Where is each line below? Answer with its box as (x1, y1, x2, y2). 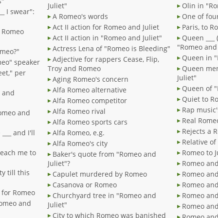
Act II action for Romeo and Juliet (53, 22, 159, 32)
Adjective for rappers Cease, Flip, (53, 54, 159, 64)
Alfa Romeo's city (53, 139, 108, 148)
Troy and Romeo (48, 64, 101, 73)
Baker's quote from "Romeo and (53, 149, 156, 159)
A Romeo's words (53, 12, 108, 21)
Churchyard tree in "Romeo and (53, 191, 156, 200)
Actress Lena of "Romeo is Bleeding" (53, 44, 170, 54)
